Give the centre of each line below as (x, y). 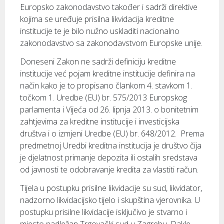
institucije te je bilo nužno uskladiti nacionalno (100, 31)
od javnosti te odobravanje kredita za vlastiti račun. (109, 169)
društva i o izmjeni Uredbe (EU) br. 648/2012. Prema (112, 133)
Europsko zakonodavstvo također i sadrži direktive (109, 7)
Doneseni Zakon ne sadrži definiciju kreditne (98, 61)
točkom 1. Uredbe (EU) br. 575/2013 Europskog (103, 97)
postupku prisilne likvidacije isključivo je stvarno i (103, 212)
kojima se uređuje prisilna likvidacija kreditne (97, 19)
